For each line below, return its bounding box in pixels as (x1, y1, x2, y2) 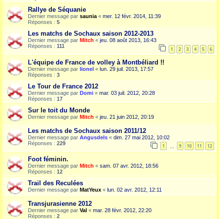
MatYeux (80, 187, 101, 193)
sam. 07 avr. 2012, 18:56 (100, 163, 158, 169)
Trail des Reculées (28, 179, 83, 187)
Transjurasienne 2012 (28, 200, 92, 208)
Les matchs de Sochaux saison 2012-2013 (28, 30, 153, 38)
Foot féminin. (28, 155, 68, 163)
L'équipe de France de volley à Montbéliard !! (28, 58, 164, 66)
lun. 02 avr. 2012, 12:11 (107, 187, 162, 193)
